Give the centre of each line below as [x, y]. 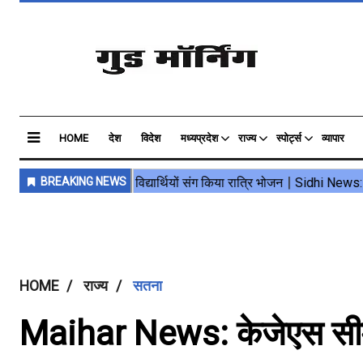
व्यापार [333, 138]
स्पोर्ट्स [289, 138]
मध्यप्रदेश [199, 138]
